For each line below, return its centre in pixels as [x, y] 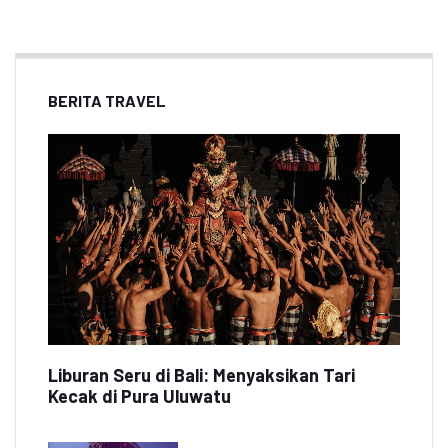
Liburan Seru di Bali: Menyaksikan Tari [201, 375]
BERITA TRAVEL [107, 100]
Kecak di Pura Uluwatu [139, 396]
